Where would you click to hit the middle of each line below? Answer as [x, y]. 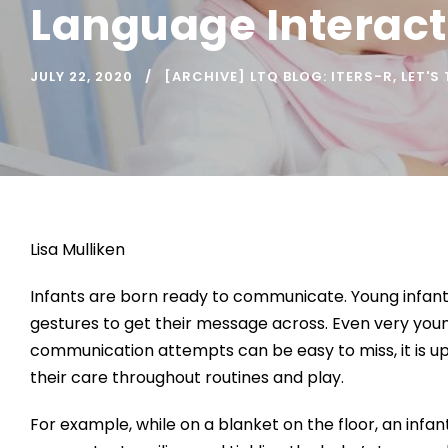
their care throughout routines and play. [187, 378]
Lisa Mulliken [77, 250]
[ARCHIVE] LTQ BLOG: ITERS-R [278, 77]
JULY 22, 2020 [81, 77]
